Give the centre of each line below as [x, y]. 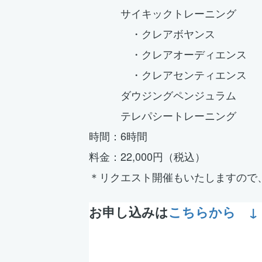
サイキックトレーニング [164, 13]
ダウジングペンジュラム [164, 94]
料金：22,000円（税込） [147, 156]
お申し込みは [129, 211]
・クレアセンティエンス [168, 74]
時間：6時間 [118, 135]
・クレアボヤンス [152, 33]
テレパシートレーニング [164, 115]
